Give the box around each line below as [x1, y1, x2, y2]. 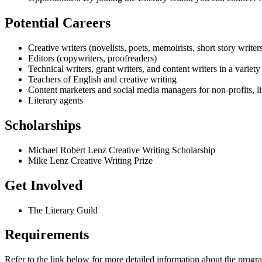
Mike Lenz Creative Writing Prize [28, 155, 153, 166]
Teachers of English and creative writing [28, 74, 177, 84]
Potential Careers [5, 15, 111, 30]
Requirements [5, 227, 89, 243]
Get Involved [5, 177, 82, 193]
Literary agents [28, 95, 83, 105]
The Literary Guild [28, 205, 98, 215]
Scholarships [5, 117, 81, 133]
